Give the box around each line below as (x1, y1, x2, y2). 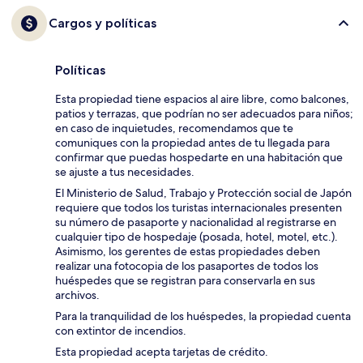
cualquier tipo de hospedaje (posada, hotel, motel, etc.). (55, 229, 338, 245)
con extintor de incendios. (55, 323, 186, 339)
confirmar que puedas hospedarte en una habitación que (55, 150, 343, 165)
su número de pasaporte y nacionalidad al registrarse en (55, 215, 336, 230)
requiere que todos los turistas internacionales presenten (55, 200, 342, 216)
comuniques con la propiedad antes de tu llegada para (55, 135, 330, 151)
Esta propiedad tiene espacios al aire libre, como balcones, (55, 92, 349, 107)
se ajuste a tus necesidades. (55, 164, 194, 180)
